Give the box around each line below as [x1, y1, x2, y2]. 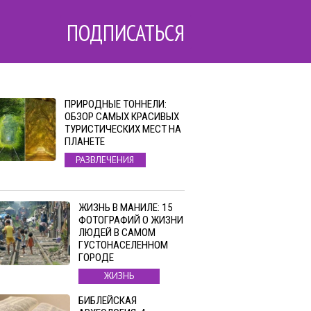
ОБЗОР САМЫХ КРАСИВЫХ [64, 110, 179, 123]
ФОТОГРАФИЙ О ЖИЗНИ [78, 214, 183, 227]
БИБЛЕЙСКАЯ [78, 294, 137, 307]
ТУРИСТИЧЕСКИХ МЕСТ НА [64, 123, 181, 135]
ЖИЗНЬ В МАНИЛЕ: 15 [78, 201, 173, 215]
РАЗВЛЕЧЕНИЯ [76, 153, 135, 167]
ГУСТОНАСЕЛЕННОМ [78, 239, 168, 252]
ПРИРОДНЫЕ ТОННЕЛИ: [64, 98, 167, 110]
